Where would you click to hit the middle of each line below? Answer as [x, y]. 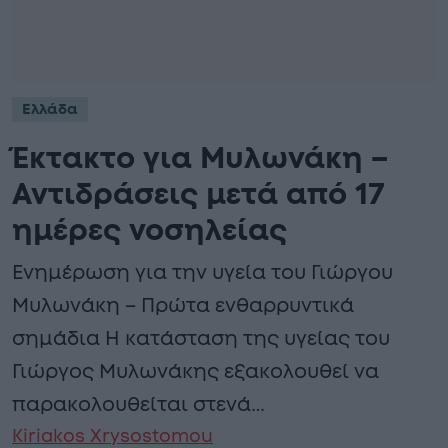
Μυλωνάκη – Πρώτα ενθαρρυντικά [183, 306]
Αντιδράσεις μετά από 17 [198, 195]
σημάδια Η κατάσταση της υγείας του [201, 339]
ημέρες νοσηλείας [149, 231]
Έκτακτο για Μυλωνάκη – [200, 159]
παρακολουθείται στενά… [138, 405]
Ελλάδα [49, 110]
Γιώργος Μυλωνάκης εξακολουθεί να [195, 372]
